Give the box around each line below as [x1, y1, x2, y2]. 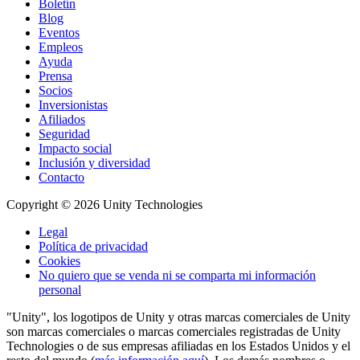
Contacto [39, 170, 84, 185]
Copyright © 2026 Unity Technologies [6, 198, 202, 212]
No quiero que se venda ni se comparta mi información [39, 268, 316, 283]
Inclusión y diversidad [39, 156, 150, 170]
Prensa [39, 69, 72, 84]
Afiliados [39, 112, 85, 127]
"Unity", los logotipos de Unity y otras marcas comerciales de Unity [6, 310, 350, 325]
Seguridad [39, 127, 90, 141]
